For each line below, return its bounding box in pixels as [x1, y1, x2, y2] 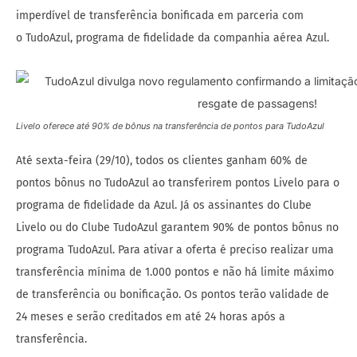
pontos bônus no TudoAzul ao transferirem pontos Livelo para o [16, 176, 339, 190]
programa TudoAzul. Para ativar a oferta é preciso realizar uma [16, 243, 334, 257]
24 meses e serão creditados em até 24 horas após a [16, 310, 285, 324]
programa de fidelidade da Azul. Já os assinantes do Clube [16, 198, 312, 213]
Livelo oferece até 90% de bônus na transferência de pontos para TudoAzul [16, 120, 324, 132]
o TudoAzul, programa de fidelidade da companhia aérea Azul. [16, 31, 329, 45]
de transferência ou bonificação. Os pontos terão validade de [16, 288, 329, 302]
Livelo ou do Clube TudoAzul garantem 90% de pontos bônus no [16, 221, 339, 235]
